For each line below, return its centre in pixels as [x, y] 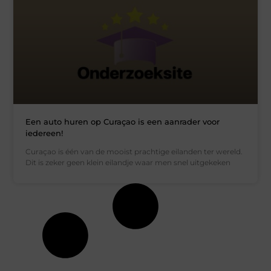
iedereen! [44, 133]
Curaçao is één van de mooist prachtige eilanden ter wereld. [134, 152]
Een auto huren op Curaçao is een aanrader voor [123, 122]
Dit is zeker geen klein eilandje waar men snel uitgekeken [128, 163]
